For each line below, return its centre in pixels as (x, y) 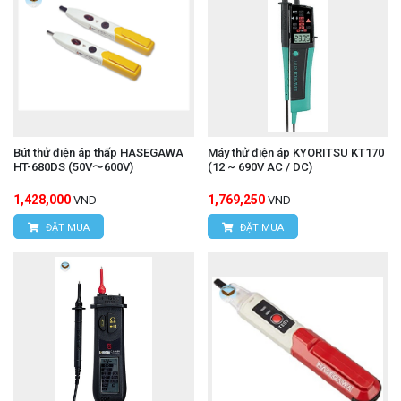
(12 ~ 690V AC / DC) (260, 167)
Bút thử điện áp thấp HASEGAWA (98, 153)
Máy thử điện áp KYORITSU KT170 (295, 153)
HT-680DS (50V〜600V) (73, 167)
